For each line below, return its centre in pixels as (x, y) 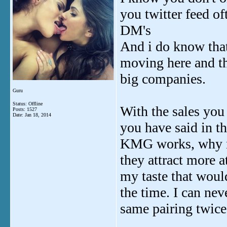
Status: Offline (28, 104)
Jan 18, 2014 (38, 115)
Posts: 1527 (25, 109)
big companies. (163, 79)
